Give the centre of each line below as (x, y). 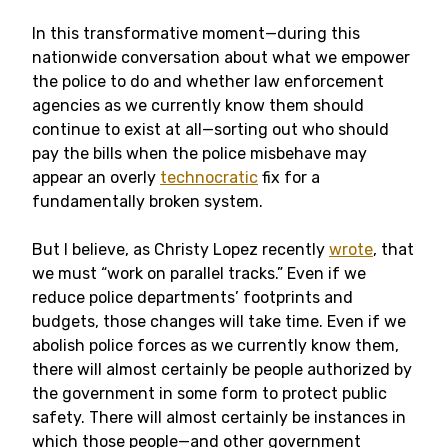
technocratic (209, 177)
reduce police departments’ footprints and (192, 297)
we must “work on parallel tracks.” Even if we (199, 273)
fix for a (289, 177)
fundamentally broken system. (147, 201)
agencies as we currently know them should (198, 105)
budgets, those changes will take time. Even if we (219, 321)
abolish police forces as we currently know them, (215, 345)
